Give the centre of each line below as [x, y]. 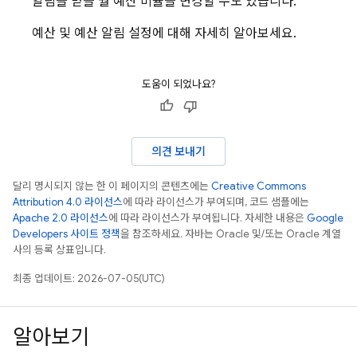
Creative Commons [259, 186]
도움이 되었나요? [178, 84]
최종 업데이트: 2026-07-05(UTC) [89, 279]
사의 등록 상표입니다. [59, 250]
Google [325, 218]
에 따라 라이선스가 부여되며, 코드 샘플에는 [216, 202]
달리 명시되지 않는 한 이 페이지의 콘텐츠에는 [112, 186]
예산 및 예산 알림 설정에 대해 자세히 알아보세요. [164, 33]
